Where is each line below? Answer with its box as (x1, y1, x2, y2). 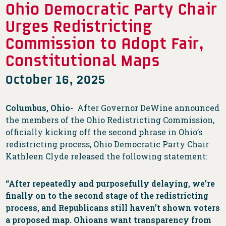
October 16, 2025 (6, 72, 106, 87)
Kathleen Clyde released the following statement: (6, 151, 212, 162)
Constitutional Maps (6, 50, 160, 70)
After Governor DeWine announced (75, 102, 220, 114)
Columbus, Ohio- (6, 102, 76, 114)
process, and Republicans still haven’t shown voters (6, 202, 220, 213)
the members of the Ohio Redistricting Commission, (6, 115, 215, 126)
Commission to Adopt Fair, (6, 33, 204, 52)
